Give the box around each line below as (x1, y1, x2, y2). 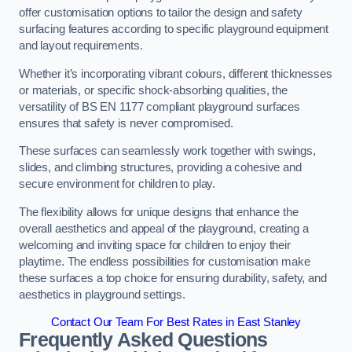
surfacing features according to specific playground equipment (19, 23, 329, 36)
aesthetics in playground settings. (19, 288, 186, 301)
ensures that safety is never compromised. (19, 116, 236, 130)
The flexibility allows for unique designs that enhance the (19, 205, 299, 218)
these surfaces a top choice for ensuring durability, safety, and (19, 271, 327, 284)
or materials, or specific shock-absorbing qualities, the (19, 83, 288, 97)
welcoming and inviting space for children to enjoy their (19, 238, 291, 251)
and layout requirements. (19, 39, 143, 53)
